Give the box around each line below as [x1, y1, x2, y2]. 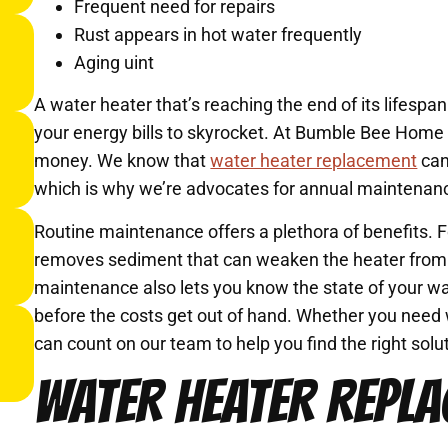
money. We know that [34, 150, 211, 172]
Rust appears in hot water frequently [74, 23, 363, 45]
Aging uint [74, 51, 155, 73]
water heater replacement [210, 150, 418, 172]
